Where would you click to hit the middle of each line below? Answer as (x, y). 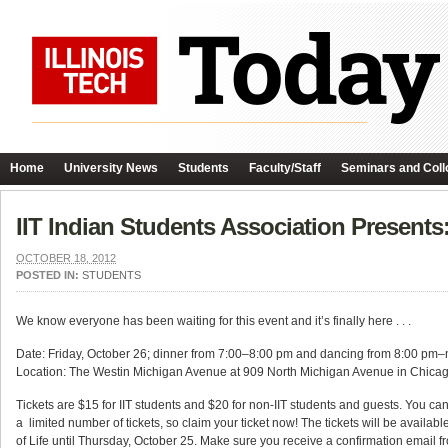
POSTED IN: (49, 275)
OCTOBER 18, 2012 (66, 258)
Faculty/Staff (285, 168)
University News (111, 168)
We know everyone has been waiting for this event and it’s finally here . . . (213, 321)
